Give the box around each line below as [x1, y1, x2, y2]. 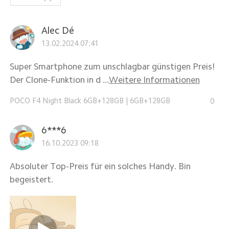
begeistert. [9, 175, 53, 185]
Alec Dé [41, 25, 74, 35]
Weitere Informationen [108, 75, 200, 84]
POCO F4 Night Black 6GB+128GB [9, 96, 124, 104]
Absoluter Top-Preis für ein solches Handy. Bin [9, 162, 191, 171]
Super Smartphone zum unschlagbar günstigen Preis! [9, 62, 215, 71]
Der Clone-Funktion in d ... [9, 75, 109, 84]
